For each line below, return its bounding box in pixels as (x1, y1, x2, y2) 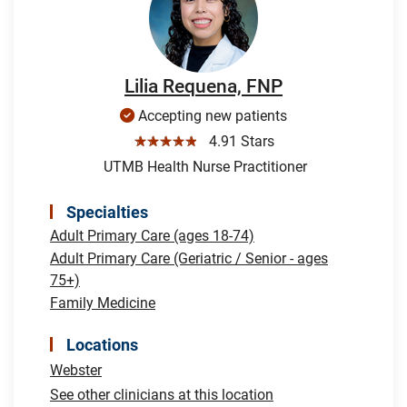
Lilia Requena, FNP (124, 74, 283, 97)
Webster (50, 361, 102, 379)
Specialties (66, 202, 148, 222)
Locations (66, 334, 138, 354)
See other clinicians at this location (50, 385, 273, 403)
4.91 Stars (201, 132, 274, 150)
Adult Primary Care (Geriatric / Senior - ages (50, 249, 328, 267)
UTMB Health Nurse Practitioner (100, 157, 307, 175)
